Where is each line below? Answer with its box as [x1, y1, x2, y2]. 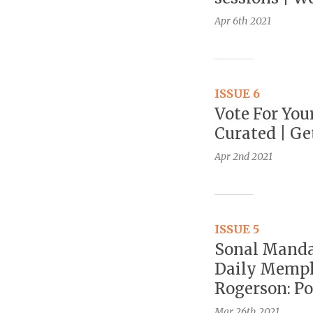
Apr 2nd [214, 150, 249, 163]
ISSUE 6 [214, 87, 260, 101]
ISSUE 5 [214, 222, 259, 237]
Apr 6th [214, 15, 248, 28]
